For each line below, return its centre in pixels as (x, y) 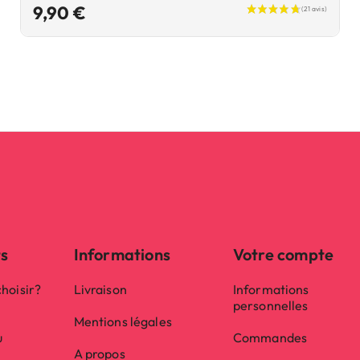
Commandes (270, 337)
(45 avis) (180, 157)
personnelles (270, 305)
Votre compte (283, 254)
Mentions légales (123, 321)
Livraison (100, 289)
